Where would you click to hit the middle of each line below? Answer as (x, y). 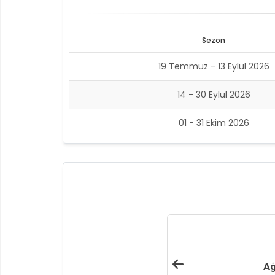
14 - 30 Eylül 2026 (214, 95)
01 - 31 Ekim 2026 (214, 123)
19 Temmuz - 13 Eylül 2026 (214, 66)
